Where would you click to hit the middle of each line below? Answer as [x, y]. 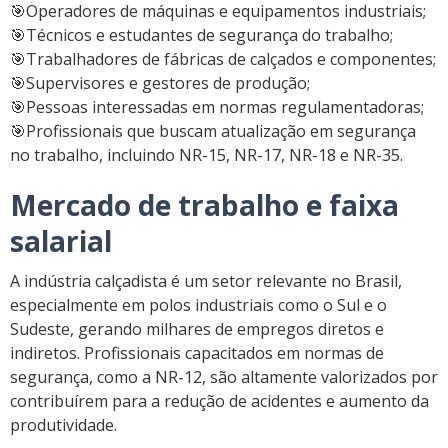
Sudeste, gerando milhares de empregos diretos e [197, 329]
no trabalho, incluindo [94, 155]
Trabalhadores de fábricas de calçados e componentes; [231, 59]
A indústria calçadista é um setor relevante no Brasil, [206, 281]
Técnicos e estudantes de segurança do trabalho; [209, 35]
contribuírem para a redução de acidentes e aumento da [219, 401]
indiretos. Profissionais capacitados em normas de [197, 353]
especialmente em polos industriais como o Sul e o [198, 305]
